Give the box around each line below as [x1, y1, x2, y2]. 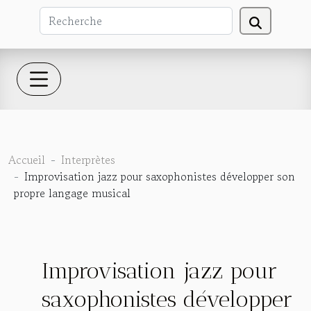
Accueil [8, 151, 45, 168]
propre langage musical [14, 184, 131, 201]
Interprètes [61, 151, 115, 168]
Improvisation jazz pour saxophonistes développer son [24, 167, 295, 185]
